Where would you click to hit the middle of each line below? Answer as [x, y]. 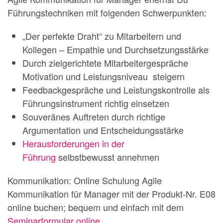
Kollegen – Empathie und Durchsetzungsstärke [115, 49]
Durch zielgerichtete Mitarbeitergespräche [105, 63]
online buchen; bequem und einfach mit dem [96, 207]
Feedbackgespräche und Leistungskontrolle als [116, 90]
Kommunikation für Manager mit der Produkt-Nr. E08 [111, 194]
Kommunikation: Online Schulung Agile [85, 180]
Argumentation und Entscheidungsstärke [103, 130]
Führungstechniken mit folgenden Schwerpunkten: [107, 12]
